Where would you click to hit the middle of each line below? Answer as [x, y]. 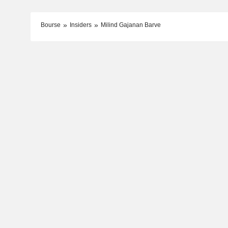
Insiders [80, 25]
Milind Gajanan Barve [131, 25]
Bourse [50, 25]
